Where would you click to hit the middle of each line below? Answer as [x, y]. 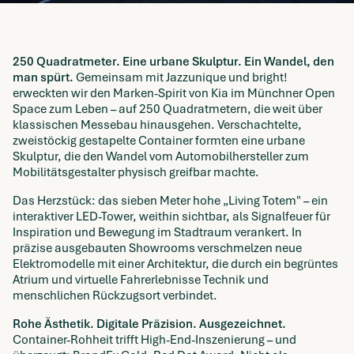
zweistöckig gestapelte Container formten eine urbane [159, 140]
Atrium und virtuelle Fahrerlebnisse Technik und [141, 279]
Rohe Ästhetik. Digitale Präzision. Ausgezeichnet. [149, 324]
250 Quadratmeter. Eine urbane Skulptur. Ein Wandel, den [173, 61]
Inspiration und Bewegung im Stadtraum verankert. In [157, 232]
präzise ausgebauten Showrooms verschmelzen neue [157, 248]
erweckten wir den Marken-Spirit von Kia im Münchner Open [174, 93]
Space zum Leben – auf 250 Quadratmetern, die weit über [168, 109]
